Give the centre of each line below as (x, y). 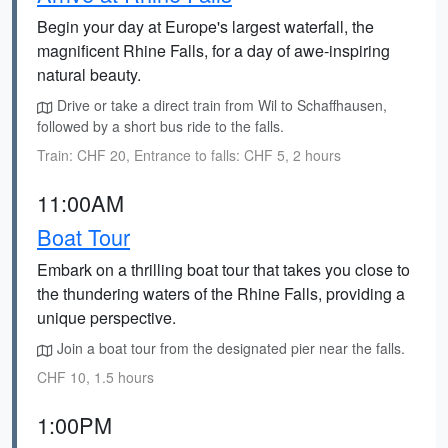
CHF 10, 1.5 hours (95, 377)
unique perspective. (106, 317)
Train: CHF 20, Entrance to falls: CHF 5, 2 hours (189, 155)
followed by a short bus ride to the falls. (160, 126)
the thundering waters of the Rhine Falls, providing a (221, 293)
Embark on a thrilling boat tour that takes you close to (223, 269)
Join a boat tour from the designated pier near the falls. (229, 348)
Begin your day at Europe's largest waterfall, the (205, 26)
